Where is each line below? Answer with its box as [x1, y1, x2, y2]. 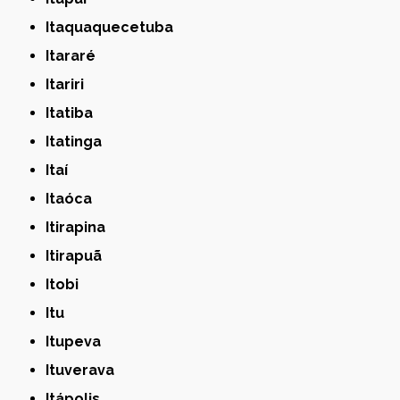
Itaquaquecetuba [49, 18, 174, 36]
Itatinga [49, 132, 103, 150]
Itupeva [49, 332, 102, 350]
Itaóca [49, 189, 93, 207]
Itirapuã [49, 246, 103, 264]
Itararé [49, 46, 96, 64]
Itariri [49, 75, 85, 93]
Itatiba [49, 104, 94, 121]
